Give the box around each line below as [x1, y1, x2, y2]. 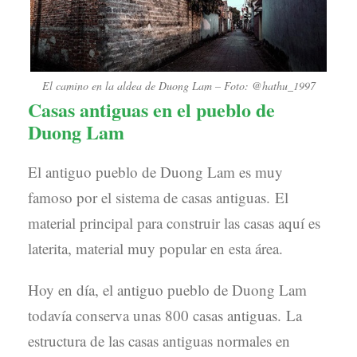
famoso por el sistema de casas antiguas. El [28, 187, 288, 208]
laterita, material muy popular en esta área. [28, 238, 283, 259]
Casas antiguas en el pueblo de [28, 96, 275, 124]
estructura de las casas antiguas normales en [28, 331, 290, 351]
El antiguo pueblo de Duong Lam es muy [28, 162, 283, 182]
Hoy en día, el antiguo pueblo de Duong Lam [28, 280, 307, 300]
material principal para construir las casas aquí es [28, 213, 320, 233]
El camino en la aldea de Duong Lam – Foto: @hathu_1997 [41, 78, 316, 94]
